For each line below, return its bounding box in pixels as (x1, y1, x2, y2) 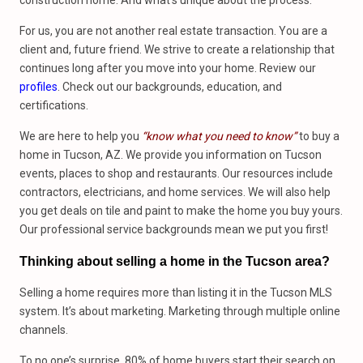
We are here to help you (19, 130, 142, 143)
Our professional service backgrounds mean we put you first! (19, 223, 328, 236)
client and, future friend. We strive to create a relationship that (19, 43, 335, 56)
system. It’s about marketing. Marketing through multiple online (19, 305, 340, 318)
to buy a (297, 130, 340, 143)
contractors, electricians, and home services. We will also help (19, 186, 331, 199)
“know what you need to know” (142, 130, 297, 143)
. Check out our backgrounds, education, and (58, 80, 282, 93)
